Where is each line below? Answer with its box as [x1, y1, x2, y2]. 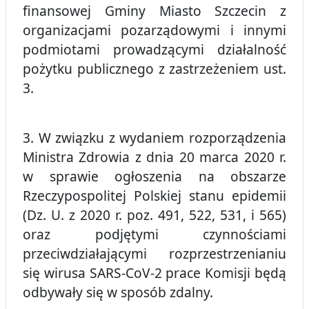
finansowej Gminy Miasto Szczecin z [23, 1, 286, 21]
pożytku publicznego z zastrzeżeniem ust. [23, 59, 286, 79]
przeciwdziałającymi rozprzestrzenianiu [23, 244, 286, 263]
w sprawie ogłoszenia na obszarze [23, 167, 286, 186]
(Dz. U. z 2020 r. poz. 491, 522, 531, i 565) [23, 206, 286, 225]
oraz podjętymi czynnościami [23, 225, 286, 244]
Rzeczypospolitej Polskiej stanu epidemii [23, 186, 286, 206]
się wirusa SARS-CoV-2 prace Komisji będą [23, 263, 286, 283]
